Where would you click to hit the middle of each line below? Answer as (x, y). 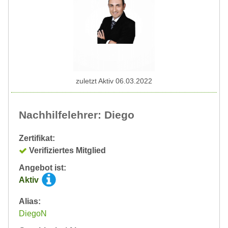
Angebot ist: (42, 167)
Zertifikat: (37, 138)
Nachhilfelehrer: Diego (77, 115)
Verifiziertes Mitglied (67, 150)
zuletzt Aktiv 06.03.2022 (114, 81)
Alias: (30, 201)
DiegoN (33, 213)
